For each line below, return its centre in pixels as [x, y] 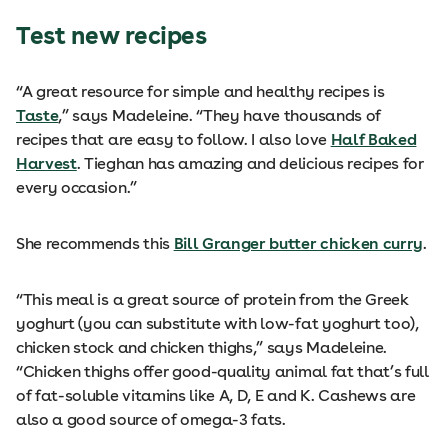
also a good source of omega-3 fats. [151, 419]
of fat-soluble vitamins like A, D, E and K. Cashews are [216, 395]
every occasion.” [76, 187]
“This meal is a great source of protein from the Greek [212, 299]
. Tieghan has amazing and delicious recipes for [250, 163]
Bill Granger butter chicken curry [298, 243]
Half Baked [373, 139]
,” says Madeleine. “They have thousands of [219, 115]
